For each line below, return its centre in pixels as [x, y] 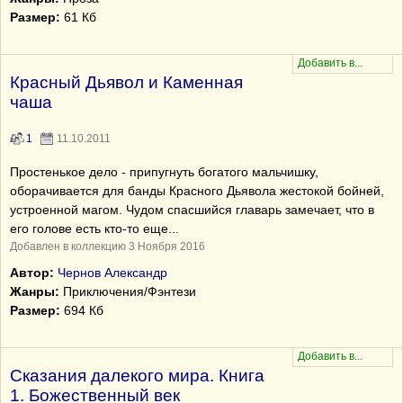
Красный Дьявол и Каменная [126, 82]
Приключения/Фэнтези [128, 291]
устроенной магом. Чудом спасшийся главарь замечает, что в [192, 210]
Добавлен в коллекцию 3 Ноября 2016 [107, 246]
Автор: [32, 273]
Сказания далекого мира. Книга [137, 376]
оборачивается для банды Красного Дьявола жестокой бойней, [197, 191]
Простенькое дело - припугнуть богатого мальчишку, [164, 172]
